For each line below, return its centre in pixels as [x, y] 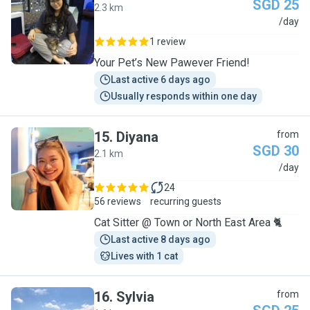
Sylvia [135, 297]
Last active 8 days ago [161, 239]
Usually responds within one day [184, 96]
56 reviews [118, 201]
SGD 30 [276, 151]
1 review [168, 42]
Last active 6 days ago [161, 80]
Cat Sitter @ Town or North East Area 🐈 [188, 222]
